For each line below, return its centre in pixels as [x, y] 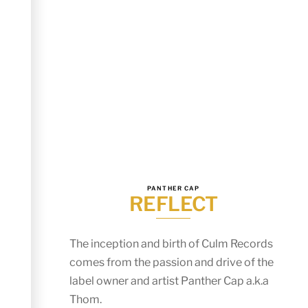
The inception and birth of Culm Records [172, 244]
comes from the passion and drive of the [172, 263]
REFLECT [173, 203]
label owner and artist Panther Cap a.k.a [169, 281]
